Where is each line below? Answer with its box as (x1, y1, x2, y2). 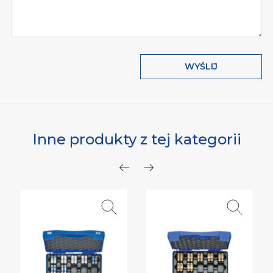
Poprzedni (123, 168, 198, 186)
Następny (147, 168, 219, 186)
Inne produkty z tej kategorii (32, 130, 241, 149)
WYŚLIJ (185, 61, 218, 73)
